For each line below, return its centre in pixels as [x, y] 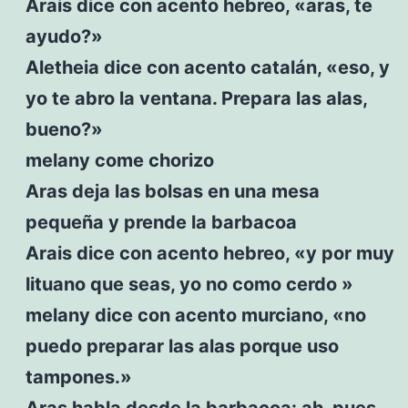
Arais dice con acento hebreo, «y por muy [209, 253]
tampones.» [78, 377]
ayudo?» [64, 36]
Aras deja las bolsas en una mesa [172, 191]
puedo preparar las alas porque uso [182, 346]
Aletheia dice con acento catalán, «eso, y [207, 67]
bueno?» [64, 129]
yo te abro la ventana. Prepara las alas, [196, 98]
